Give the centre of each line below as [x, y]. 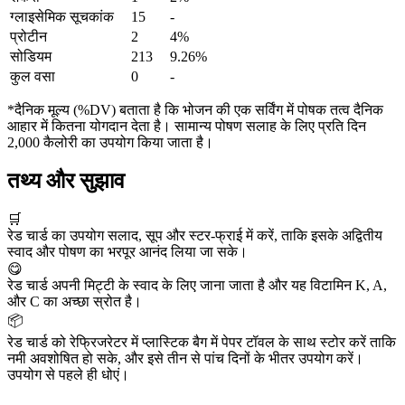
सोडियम [31, 57]
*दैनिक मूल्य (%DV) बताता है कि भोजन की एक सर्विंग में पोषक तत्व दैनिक [195, 110]
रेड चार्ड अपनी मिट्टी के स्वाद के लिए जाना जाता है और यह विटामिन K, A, [197, 285]
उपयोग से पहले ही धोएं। [68, 374]
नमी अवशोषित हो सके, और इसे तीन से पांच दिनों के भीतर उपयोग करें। [185, 358]
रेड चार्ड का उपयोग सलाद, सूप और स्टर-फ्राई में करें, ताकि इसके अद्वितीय [195, 235]
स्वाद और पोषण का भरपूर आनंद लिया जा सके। [127, 251]
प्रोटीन [28, 37]
